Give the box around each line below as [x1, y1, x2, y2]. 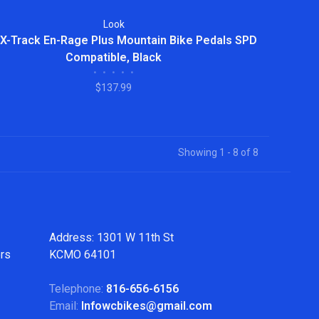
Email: [49, 299, 81, 313]
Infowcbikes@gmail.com [81, 299, 212, 313]
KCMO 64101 [49, 248, 116, 261]
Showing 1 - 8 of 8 [177, 147, 258, 158]
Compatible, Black [66, 51, 162, 64]
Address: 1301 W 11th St [49, 231, 174, 244]
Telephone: [49, 282, 106, 296]
